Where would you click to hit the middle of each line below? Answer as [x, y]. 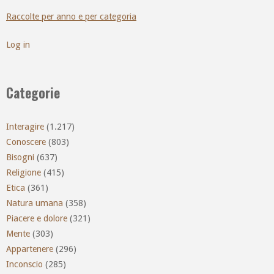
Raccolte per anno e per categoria [71, 16]
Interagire [25, 126]
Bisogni [20, 157]
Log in [18, 45]
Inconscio [24, 264]
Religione [24, 172]
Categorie [33, 92]
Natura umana [35, 203]
